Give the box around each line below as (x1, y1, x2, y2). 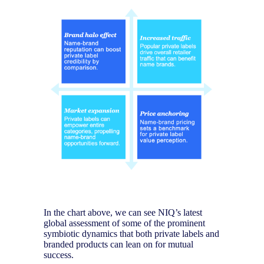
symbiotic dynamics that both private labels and (44, 229, 219, 239)
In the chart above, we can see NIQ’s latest (44, 207, 202, 218)
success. (44, 250, 78, 260)
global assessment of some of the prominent (44, 218, 205, 229)
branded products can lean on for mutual (44, 239, 193, 250)
